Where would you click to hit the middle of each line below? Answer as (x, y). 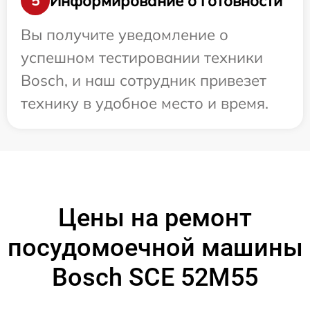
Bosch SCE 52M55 (155, 278)
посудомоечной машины (155, 248)
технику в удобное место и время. (145, 103)
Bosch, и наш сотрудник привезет (144, 81)
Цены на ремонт (155, 218)
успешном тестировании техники (142, 58)
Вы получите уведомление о (125, 35)
